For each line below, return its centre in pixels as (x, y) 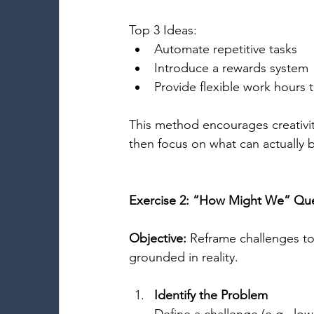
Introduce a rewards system (233, 68)
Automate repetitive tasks (227, 49)
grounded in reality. (185, 257)
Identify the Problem (211, 295)
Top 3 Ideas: (165, 30)
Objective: (158, 238)
